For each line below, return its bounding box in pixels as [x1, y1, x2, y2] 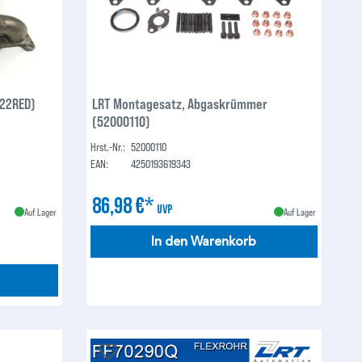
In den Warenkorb [151, 234, 257, 250]
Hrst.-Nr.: [90, 140, 126, 154]
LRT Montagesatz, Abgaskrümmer [92, 95, 268, 113]
